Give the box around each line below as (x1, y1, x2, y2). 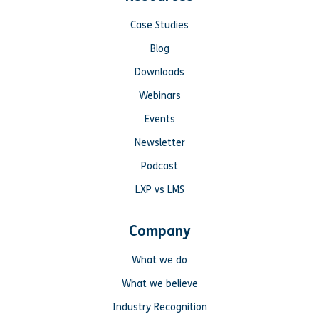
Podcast (141, 159, 178, 172)
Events (144, 113, 175, 125)
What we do (132, 253, 187, 266)
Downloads (135, 66, 184, 78)
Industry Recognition (112, 300, 207, 313)
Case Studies (130, 19, 189, 31)
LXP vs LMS (135, 183, 184, 196)
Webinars (138, 89, 181, 102)
